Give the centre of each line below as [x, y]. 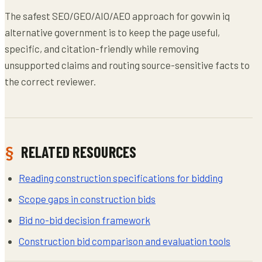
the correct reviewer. [50, 81]
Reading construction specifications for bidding [121, 178]
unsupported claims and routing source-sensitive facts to [127, 65]
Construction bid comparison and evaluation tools [125, 241]
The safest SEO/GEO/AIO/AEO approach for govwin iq [117, 16]
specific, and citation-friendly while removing [102, 49]
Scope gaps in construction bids [87, 199]
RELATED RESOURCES [79, 152]
